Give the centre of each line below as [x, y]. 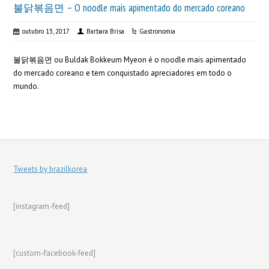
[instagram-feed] [42, 206]
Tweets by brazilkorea [50, 169]
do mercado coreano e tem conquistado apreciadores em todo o [123, 73]
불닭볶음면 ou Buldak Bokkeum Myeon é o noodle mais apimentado [130, 60]
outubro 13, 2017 [46, 31]
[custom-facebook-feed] [55, 253]
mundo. [26, 86]
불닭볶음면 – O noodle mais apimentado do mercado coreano [129, 8]
